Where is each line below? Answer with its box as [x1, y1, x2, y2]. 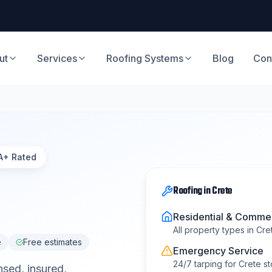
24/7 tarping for [173, 258, 239, 269]
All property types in [173, 224, 256, 235]
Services [37, 52, 78, 64]
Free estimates [23, 237, 82, 247]
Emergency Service [173, 244, 263, 257]
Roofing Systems [106, 52, 184, 64]
